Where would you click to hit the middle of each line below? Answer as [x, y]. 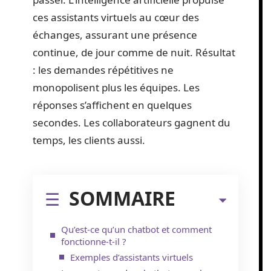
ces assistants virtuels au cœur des [116, 17]
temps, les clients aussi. [89, 140]
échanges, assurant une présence [115, 35]
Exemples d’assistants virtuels [132, 257]
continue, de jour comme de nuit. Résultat [134, 52]
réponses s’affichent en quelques [112, 105]
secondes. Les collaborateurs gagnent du [132, 122]
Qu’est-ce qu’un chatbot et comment [136, 229]
